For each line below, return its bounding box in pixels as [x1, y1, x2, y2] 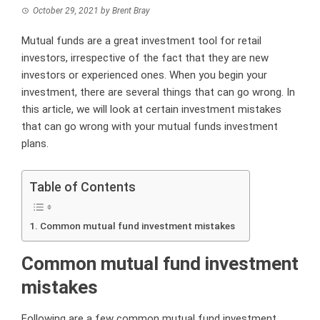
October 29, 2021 [33, 5, 99, 16]
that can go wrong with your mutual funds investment [21, 119, 278, 133]
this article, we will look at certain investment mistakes [21, 102, 281, 116]
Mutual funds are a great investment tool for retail [21, 34, 261, 47]
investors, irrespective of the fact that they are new [21, 51, 269, 64]
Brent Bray [112, 5, 150, 16]
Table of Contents [29, 179, 136, 194]
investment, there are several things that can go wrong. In [21, 85, 295, 99]
